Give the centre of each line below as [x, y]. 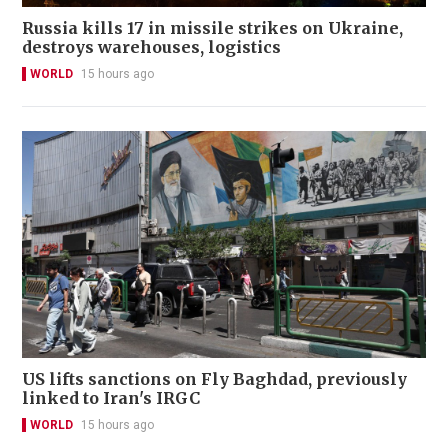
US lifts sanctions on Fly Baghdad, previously [214, 379]
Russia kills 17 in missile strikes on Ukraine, [212, 27]
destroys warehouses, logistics [151, 46]
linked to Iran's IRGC [111, 398]
